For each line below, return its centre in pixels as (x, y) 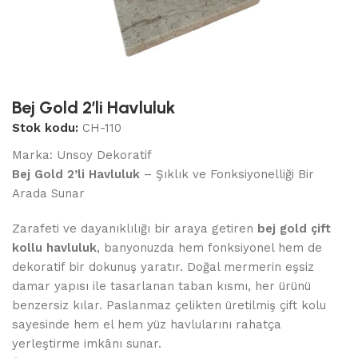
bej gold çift (294, 229)
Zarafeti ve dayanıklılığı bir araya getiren (135, 229)
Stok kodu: (48, 128)
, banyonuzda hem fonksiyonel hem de (210, 248)
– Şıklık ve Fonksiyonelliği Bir (227, 175)
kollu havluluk (55, 248)
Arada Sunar (49, 194)
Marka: (35, 155)
